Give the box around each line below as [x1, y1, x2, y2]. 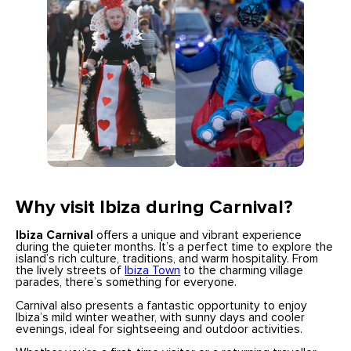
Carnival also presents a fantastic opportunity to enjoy [16, 299, 308, 312]
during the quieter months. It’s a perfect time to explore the [16, 241, 334, 253]
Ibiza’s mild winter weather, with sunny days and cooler [16, 311, 306, 324]
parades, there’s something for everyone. [16, 276, 237, 288]
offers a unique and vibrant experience [93, 229, 302, 241]
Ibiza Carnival [16, 229, 94, 241]
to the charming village [180, 264, 304, 277]
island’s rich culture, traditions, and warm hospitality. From [16, 252, 319, 265]
